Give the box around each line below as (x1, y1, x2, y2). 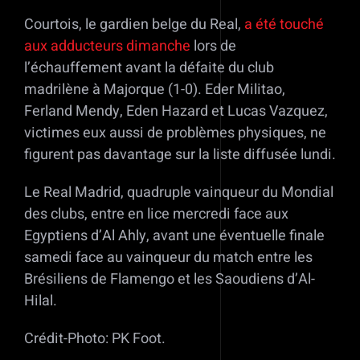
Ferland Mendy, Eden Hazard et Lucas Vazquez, (24, 100, 328, 123)
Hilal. (24, 290, 57, 313)
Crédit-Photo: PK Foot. (24, 328, 166, 350)
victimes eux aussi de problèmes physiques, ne (24, 122, 326, 145)
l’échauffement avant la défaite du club (24, 57, 274, 80)
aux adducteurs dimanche (24, 35, 190, 58)
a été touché (244, 14, 324, 36)
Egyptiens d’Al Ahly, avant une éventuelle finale (24, 225, 325, 247)
